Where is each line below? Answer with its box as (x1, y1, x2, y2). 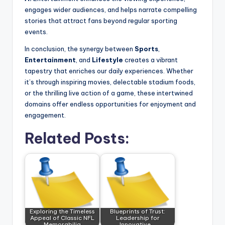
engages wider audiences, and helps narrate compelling (25, 5, 197, 14)
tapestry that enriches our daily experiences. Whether (25, 66, 193, 75)
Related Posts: (25, 129, 130, 148)
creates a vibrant (123, 55, 178, 64)
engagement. (25, 110, 66, 119)
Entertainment (25, 55, 76, 64)
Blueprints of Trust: (110, 207, 165, 215)
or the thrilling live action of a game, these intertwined (25, 88, 193, 97)
